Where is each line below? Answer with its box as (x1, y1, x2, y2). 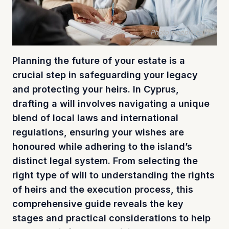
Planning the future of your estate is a (12, 55, 185, 66)
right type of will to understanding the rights (12, 169, 215, 180)
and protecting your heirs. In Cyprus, (12, 83, 179, 95)
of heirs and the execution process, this (12, 184, 193, 195)
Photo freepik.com (150, 28, 209, 36)
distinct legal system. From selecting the (12, 155, 198, 166)
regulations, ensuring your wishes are (12, 126, 184, 138)
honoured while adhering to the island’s (12, 141, 192, 152)
